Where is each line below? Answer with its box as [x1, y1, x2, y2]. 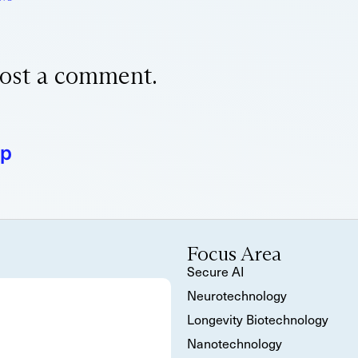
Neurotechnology [187, 285, 287, 304]
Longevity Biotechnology [187, 309, 328, 328]
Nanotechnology [187, 333, 282, 352]
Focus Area [187, 241, 281, 266]
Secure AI [187, 261, 245, 280]
